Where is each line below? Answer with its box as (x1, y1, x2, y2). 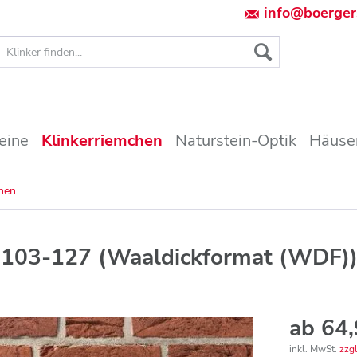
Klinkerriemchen (41, 130, 163, 151)
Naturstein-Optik (175, 130, 296, 151)
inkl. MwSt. (289, 343, 340, 355)
